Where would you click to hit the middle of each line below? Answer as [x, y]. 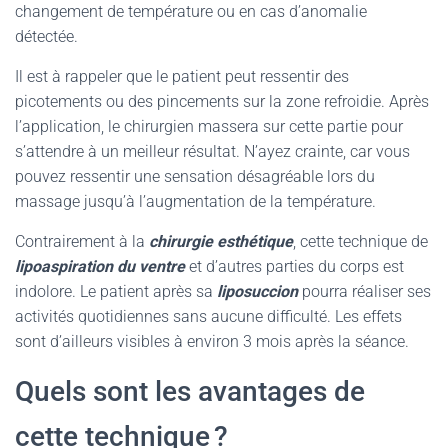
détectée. [46, 36]
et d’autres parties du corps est [294, 266]
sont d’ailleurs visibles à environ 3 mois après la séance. [212, 341]
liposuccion [259, 291]
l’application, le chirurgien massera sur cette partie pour [209, 126]
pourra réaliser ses [366, 291]
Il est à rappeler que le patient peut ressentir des [182, 76]
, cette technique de [360, 241]
